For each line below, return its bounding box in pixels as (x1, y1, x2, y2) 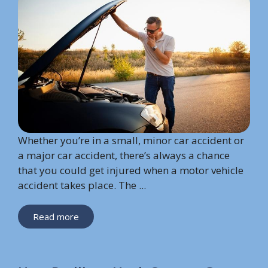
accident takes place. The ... (18, 178, 146, 193)
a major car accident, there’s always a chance (18, 148, 230, 163)
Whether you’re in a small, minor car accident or (18, 133, 244, 148)
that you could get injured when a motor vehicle (18, 163, 243, 178)
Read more (33, 211, 79, 223)
